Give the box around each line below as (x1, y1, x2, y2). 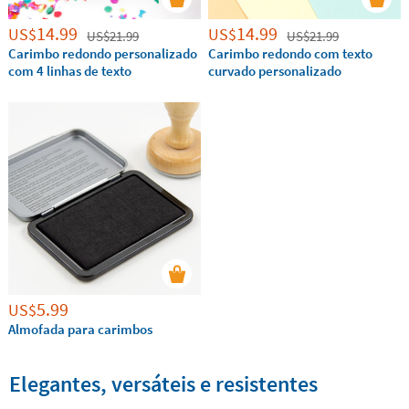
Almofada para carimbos (8, 320, 153, 338)
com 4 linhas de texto (8, 62, 132, 80)
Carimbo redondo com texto (208, 45, 373, 63)
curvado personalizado (208, 62, 342, 80)
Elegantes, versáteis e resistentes (9, 369, 318, 398)
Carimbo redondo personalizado (8, 45, 198, 63)
